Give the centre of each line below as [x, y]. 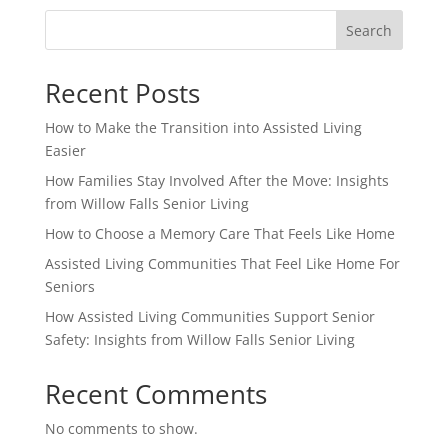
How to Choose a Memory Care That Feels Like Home [219, 233]
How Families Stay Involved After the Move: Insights [216, 180]
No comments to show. [121, 428]
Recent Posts [122, 92]
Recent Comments [155, 393]
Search [369, 30]
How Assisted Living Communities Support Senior [209, 316]
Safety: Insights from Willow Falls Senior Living [199, 339]
